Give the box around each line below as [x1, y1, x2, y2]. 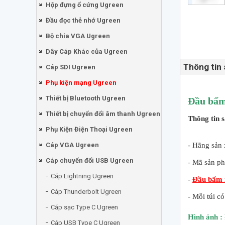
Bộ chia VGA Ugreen [46, 32, 110, 40]
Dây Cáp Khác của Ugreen [46, 48, 128, 55]
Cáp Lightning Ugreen [51, 172, 114, 180]
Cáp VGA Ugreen [46, 141, 99, 149]
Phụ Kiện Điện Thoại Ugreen [46, 126, 133, 133]
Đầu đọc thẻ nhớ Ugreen [46, 17, 121, 24]
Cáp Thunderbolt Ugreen [51, 188, 122, 195]
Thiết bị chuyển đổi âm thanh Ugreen [46, 110, 160, 118]
